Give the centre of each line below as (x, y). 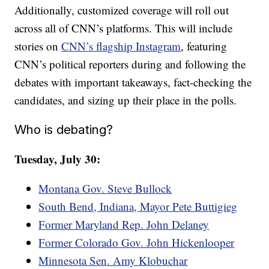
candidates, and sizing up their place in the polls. (126, 100)
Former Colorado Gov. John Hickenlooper (137, 242)
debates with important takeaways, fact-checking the (133, 82)
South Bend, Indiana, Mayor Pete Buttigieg (138, 206)
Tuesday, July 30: (58, 159)
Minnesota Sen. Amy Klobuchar (113, 260)
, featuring (204, 46)
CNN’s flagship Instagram (121, 46)
